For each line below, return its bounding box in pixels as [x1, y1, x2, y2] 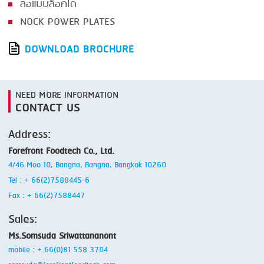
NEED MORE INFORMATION [15, 87, 118, 103]
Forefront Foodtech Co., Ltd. [8, 143, 114, 159]
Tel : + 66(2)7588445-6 [8, 173, 90, 187]
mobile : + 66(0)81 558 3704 [8, 243, 108, 257]
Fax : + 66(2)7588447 [8, 189, 85, 203]
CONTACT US [15, 97, 80, 118]
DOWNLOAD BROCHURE [25, 39, 134, 58]
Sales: [8, 209, 37, 230]
